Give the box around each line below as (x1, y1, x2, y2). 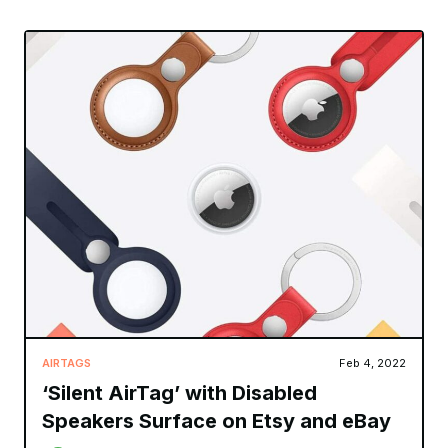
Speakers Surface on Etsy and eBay (42, 408, 391, 433)
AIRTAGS (42, 355, 91, 370)
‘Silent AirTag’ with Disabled (42, 380, 317, 405)
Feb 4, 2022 (339, 355, 406, 370)
